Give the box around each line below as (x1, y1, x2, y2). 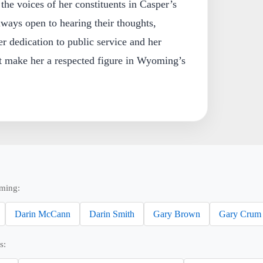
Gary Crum (219, 208, 262, 219)
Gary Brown (153, 208, 201, 219)
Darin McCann (15, 208, 71, 219)
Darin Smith (89, 208, 135, 219)
